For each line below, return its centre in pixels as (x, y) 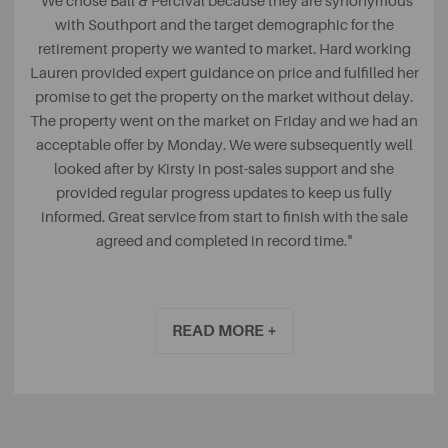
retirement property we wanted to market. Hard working (224, 49)
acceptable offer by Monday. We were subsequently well (224, 145)
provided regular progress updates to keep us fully (224, 193)
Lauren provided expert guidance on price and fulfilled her (224, 73)
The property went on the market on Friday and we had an (224, 121)
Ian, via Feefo (224, 289)
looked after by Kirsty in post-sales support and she (224, 169)
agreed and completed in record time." (224, 241)
